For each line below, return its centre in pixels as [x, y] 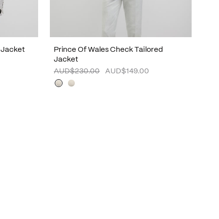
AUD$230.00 [77, 71]
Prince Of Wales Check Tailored [108, 50]
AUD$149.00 [127, 71]
